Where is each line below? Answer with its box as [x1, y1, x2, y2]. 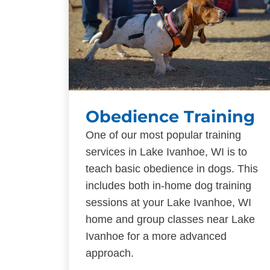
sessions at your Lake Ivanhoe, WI [86, 196, 251, 209]
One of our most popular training [86, 128, 241, 141]
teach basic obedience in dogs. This [86, 162, 258, 175]
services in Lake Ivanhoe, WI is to [86, 145, 247, 158]
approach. [86, 246, 134, 259]
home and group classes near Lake [86, 213, 255, 225]
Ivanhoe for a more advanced [86, 230, 227, 242]
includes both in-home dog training [86, 179, 251, 192]
